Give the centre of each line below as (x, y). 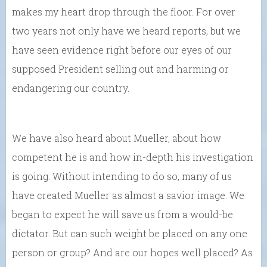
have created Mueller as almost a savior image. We (128, 195)
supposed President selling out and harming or (120, 69)
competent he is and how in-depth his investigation (133, 157)
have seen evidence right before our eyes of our (122, 49)
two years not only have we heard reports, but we (126, 30)
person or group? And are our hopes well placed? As (132, 252)
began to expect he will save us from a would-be (122, 214)
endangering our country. (71, 88)
